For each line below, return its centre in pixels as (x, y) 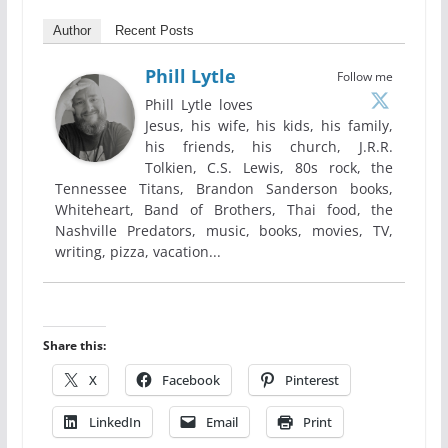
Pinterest (311, 379)
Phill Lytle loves (199, 104)
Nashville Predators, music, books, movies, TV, (224, 230)
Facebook (190, 379)
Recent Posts (154, 30)
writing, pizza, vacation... (137, 251)
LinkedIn (114, 421)
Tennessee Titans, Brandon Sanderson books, (224, 188)
